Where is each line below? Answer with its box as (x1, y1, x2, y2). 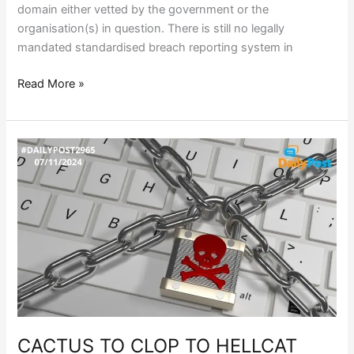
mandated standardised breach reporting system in (17, 40, 294, 55)
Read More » (17, 77, 85, 92)
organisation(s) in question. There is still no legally (17, 21, 285, 36)
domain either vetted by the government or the (17, 2, 269, 17)
